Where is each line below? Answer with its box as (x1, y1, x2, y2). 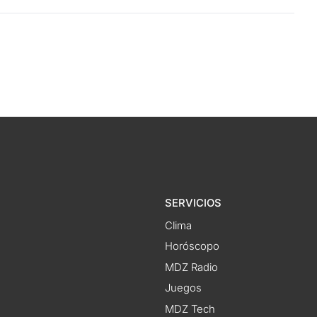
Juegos (164, 282, 202, 295)
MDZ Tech (164, 302, 215, 316)
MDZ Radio (164, 260, 218, 274)
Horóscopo (164, 240, 219, 253)
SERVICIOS (164, 197, 221, 210)
